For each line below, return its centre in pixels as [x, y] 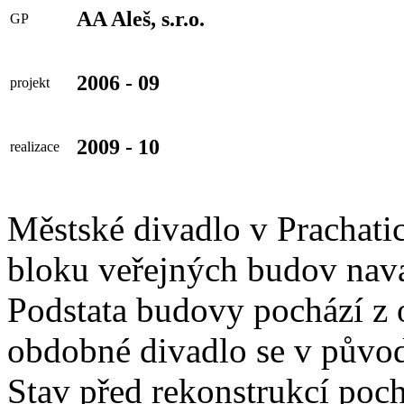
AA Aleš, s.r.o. [141, 18]
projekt [30, 82]
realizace [35, 146]
